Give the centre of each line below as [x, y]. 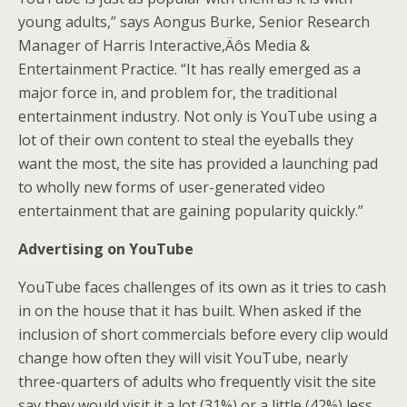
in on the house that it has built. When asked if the [190, 311]
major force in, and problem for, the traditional [178, 93]
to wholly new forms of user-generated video [172, 187]
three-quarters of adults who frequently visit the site [197, 382]
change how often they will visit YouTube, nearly [183, 358]
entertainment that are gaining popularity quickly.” [191, 211]
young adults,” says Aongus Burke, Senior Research [194, 22]
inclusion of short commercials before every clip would [203, 334]
